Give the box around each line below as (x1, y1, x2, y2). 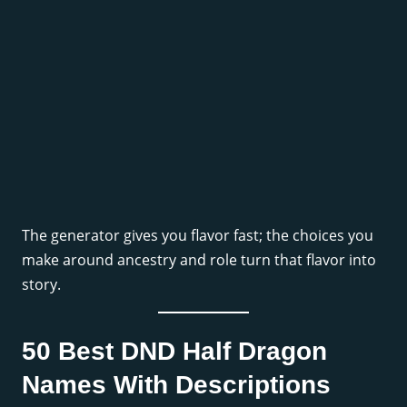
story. (22, 274, 61, 295)
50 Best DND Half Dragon (22, 337, 327, 366)
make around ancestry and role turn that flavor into (22, 250, 376, 271)
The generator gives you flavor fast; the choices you (22, 225, 373, 246)
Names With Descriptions (22, 371, 331, 400)
